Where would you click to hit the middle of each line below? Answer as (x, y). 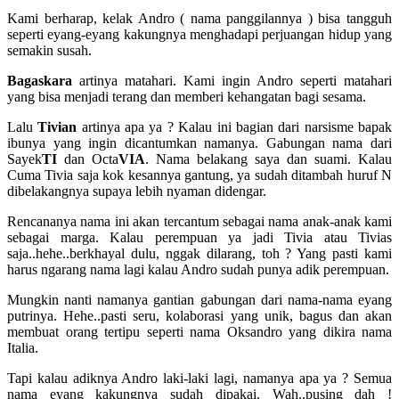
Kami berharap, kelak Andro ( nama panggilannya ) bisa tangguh (199, 19)
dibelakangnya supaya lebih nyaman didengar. (137, 191)
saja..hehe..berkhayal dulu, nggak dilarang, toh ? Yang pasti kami (199, 254)
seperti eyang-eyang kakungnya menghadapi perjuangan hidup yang (199, 35)
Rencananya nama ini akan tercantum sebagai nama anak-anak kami (199, 222)
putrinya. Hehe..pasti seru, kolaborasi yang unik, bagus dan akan (199, 316)
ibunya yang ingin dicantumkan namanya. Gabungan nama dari (199, 143)
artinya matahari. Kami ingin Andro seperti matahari (232, 81)
